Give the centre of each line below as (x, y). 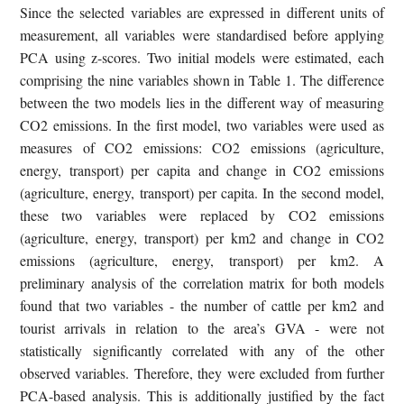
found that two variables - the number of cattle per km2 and (202, 305)
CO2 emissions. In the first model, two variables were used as (202, 124)
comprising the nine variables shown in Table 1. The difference (202, 79)
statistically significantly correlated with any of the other (202, 350)
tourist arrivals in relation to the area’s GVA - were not (202, 327)
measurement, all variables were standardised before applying (202, 34)
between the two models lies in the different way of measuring (202, 102)
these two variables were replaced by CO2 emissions (202, 215)
